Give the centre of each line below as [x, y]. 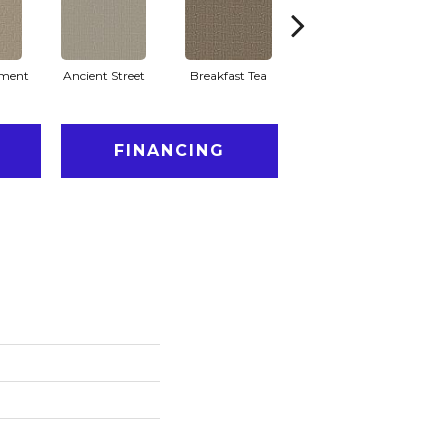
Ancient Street [103, 75]
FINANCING [169, 150]
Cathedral [353, 75]
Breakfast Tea [228, 75]
